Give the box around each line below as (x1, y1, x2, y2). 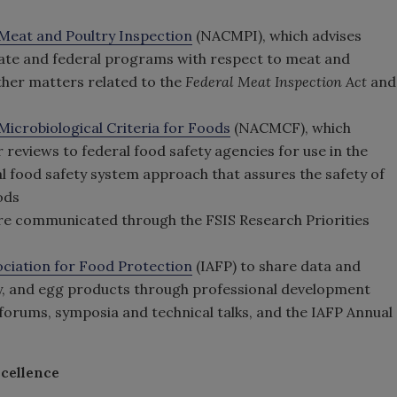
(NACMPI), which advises (192, 27, 362, 44)
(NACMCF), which (230, 119, 351, 136)
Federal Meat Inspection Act (185, 73, 370, 90)
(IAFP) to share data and (192, 257, 361, 275)
